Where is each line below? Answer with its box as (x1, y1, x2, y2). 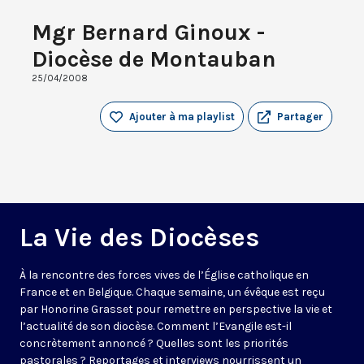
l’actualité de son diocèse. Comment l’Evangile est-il (19, 319, 292, 334)
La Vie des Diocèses (19, 223, 259, 253)
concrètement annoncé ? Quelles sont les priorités (19, 336, 288, 351)
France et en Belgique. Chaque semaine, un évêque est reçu (19, 285, 325, 300)
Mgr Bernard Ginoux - (32, 19, 265, 46)
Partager (277, 110, 323, 123)
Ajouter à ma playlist (129, 110, 235, 123)
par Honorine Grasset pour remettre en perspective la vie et (19, 302, 332, 317)
